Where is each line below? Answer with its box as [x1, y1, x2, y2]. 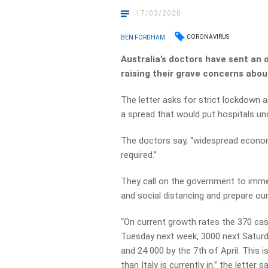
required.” [121, 150, 157, 160]
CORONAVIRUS [187, 33, 230, 40]
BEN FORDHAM [121, 33, 166, 41]
